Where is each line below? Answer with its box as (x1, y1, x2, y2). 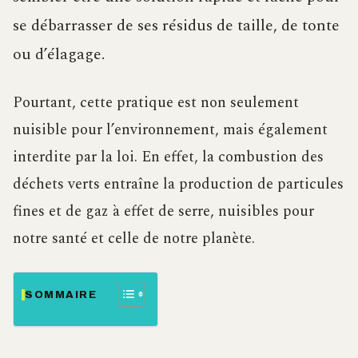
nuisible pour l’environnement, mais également (13, 118, 328, 142)
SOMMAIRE (25, 289, 97, 301)
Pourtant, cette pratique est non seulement (13, 91, 299, 115)
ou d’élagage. (13, 42, 105, 67)
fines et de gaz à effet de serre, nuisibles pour (13, 200, 314, 224)
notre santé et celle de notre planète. (13, 227, 255, 251)
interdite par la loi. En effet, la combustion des (13, 145, 324, 169)
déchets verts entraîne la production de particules (13, 173, 344, 197)
